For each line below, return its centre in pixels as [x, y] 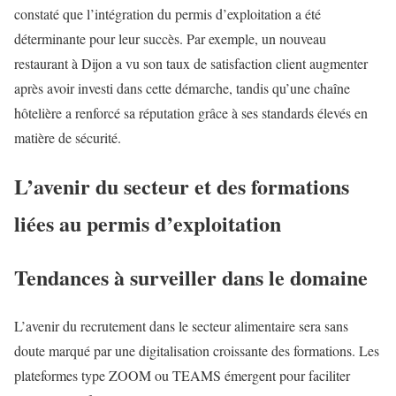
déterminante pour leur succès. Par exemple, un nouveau [170, 38]
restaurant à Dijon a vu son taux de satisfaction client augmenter [191, 63]
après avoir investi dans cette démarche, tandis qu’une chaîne [182, 88]
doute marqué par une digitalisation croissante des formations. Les [197, 351]
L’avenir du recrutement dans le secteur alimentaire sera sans [181, 326]
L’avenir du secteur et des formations [182, 186]
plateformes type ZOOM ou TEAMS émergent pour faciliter [182, 376]
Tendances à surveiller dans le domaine [191, 278]
